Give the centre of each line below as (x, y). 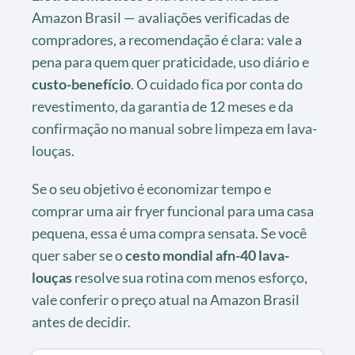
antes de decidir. (81, 322)
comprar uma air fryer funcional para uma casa (173, 211)
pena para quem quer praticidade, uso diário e (170, 62)
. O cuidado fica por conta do (217, 84)
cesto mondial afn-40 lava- (207, 256)
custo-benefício (81, 84)
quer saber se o (78, 256)
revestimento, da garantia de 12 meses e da (162, 107)
